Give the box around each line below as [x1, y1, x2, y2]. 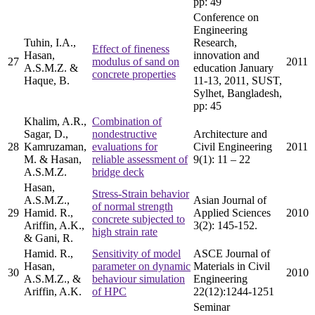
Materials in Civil [193, 259, 270, 272]
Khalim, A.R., [24, 115, 86, 127]
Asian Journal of [193, 193, 266, 206]
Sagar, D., [24, 127, 68, 140]
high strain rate [92, 225, 157, 238]
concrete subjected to [92, 212, 185, 225]
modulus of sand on [92, 55, 179, 67]
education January [193, 61, 274, 74]
